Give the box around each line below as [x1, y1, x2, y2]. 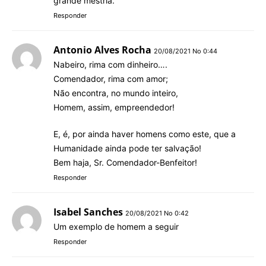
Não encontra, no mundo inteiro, [53, 87, 178, 98]
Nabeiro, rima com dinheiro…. [53, 59, 167, 69]
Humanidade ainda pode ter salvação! [53, 142, 201, 153]
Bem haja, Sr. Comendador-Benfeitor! [53, 157, 197, 167]
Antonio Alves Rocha [53, 43, 151, 56]
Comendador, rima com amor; [53, 73, 168, 84]
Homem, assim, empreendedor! [53, 102, 175, 112]
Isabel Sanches [53, 205, 123, 218]
